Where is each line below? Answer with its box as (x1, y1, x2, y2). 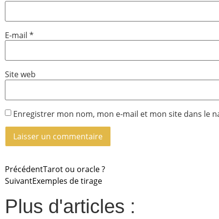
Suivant (5, 175, 32, 186)
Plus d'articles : (5, 195, 135, 217)
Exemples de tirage (32, 175, 102, 186)
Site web (5, 69, 36, 80)
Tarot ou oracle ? (43, 163, 105, 175)
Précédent (5, 163, 43, 175)
